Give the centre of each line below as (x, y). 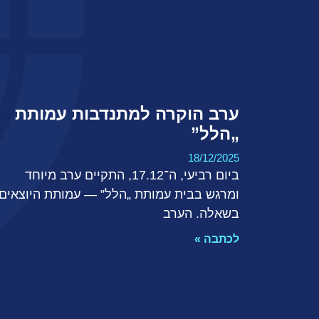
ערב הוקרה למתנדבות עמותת (127, 114)
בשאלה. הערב (201, 214)
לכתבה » (217, 239)
